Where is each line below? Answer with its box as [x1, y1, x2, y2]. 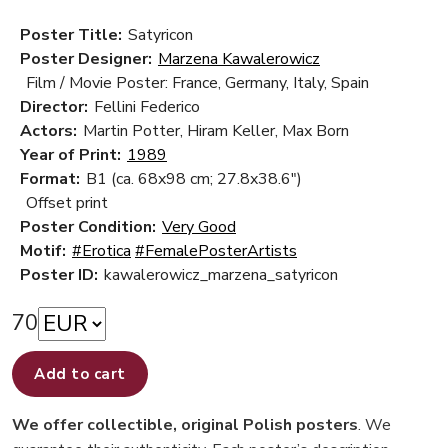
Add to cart [34, 363, 126, 384]
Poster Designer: [20, 47, 152, 70]
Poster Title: [20, 23, 122, 46]
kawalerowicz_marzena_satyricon [104, 263, 338, 286]
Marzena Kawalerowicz [158, 47, 320, 70]
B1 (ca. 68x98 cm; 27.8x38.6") [86, 167, 302, 190]
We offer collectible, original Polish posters [12, 413, 358, 436]
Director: [20, 95, 88, 118]
